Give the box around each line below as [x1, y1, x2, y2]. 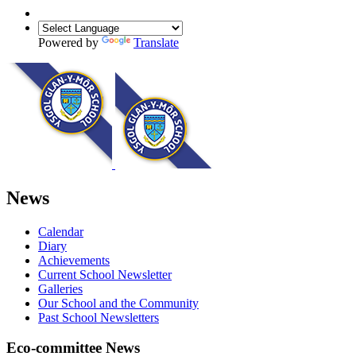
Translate [133, 35, 179, 49]
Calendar [38, 224, 83, 238]
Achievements [38, 253, 110, 267]
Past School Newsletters [38, 310, 159, 324]
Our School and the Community [38, 296, 199, 310]
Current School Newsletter [38, 267, 172, 281]
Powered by [38, 35, 102, 49]
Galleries [38, 281, 83, 296]
